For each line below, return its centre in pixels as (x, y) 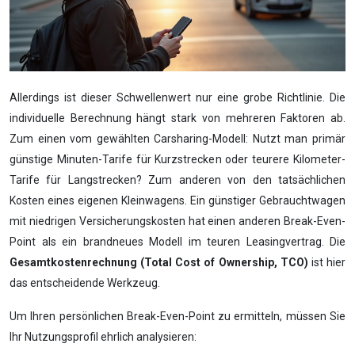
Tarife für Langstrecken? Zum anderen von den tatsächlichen (177, 180)
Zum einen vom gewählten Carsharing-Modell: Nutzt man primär (177, 139)
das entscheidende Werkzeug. (85, 283)
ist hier (327, 263)
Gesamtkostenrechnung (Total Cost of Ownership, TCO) (159, 263)
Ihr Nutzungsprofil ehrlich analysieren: (103, 337)
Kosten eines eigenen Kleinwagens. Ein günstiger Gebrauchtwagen (177, 201)
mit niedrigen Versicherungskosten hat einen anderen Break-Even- (177, 221)
